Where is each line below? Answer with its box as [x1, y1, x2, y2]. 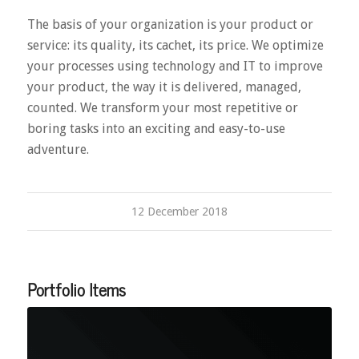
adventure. [26, 142, 89, 158]
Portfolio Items [26, 276, 126, 304]
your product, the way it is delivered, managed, [26, 79, 301, 95]
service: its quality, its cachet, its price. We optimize [26, 38, 324, 54]
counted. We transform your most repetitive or [26, 100, 298, 116]
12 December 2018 [131, 205, 228, 219]
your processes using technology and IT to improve [26, 58, 323, 75]
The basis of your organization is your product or [26, 17, 313, 33]
